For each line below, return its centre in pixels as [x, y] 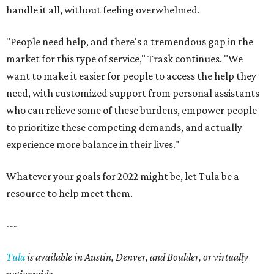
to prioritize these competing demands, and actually [124, 127]
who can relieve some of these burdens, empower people [131, 110]
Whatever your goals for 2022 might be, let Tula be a [123, 176]
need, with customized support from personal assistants [133, 93]
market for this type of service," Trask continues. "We [124, 59]
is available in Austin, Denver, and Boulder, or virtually [137, 257]
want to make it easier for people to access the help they [131, 76]
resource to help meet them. [69, 193]
